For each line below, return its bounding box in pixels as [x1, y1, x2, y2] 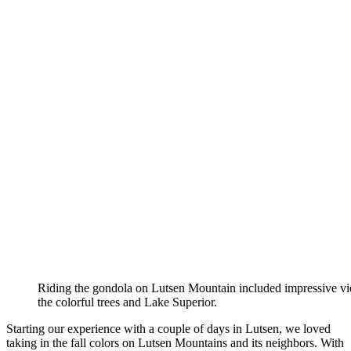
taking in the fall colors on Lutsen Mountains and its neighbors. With [6, 335, 344, 349]
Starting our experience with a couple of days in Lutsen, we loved [6, 321, 331, 335]
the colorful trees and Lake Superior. [38, 295, 217, 309]
